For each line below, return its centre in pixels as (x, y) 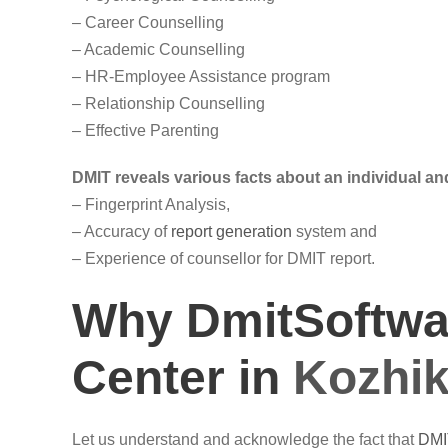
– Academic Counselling (158, 49)
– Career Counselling (148, 22)
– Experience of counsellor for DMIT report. (223, 258)
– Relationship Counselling (168, 103)
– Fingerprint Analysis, (151, 204)
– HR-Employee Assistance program (201, 76)
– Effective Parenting (145, 130)
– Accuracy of (121, 231)
